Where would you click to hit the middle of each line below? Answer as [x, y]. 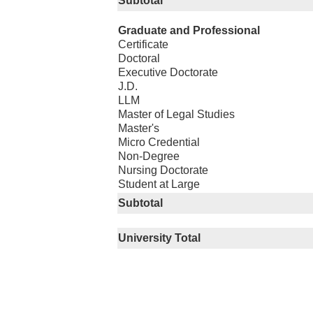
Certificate [143, 44]
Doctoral [139, 58]
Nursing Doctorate [163, 170]
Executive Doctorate [168, 72]
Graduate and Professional [189, 30]
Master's [139, 128]
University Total [159, 238]
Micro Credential [159, 142]
